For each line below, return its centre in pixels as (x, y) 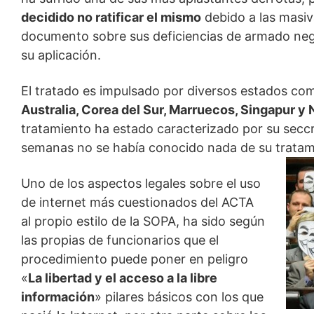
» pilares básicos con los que (179, 296)
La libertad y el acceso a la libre (123, 278)
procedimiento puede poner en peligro (135, 259)
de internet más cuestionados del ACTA (138, 202)
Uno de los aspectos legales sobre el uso (141, 183)
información (58, 296)
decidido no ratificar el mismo (111, 17)
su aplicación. (61, 55)
